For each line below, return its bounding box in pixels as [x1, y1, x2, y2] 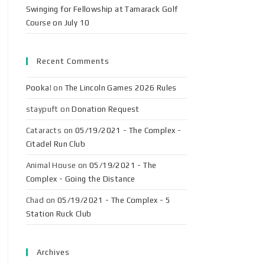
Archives [36, 248, 70, 257]
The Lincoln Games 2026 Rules [64, 83, 177, 92]
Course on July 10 [25, 18, 90, 27]
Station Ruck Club [25, 209, 92, 218]
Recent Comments [36, 57, 109, 66]
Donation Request [72, 105, 140, 114]
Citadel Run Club [25, 140, 86, 148]
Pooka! [25, 83, 52, 92]
